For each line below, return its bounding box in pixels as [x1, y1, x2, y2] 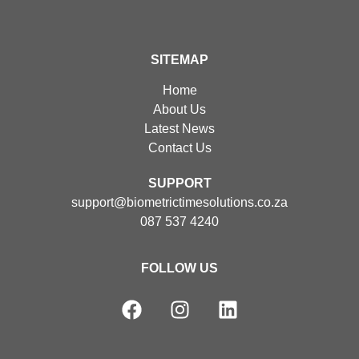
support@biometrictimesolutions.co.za [71, 196, 288, 210]
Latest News [144, 122, 215, 136]
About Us [153, 103, 206, 117]
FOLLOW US [141, 261, 218, 276]
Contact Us [147, 141, 212, 155]
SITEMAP [151, 52, 208, 67]
